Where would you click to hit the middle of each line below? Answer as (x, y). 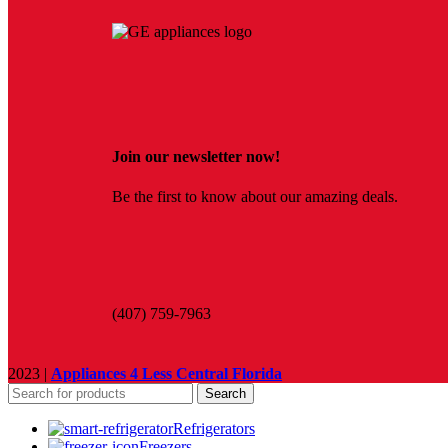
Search (225, 394)
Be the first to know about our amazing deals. (255, 196)
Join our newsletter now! (196, 157)
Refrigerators (214, 429)
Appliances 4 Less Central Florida (166, 374)
